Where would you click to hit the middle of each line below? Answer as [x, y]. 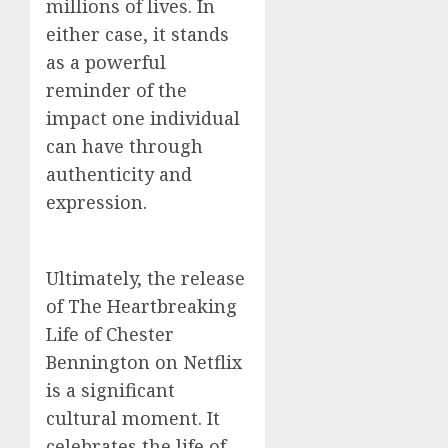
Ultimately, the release [145, 277]
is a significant [110, 389]
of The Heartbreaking [141, 305]
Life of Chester [110, 333]
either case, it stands [137, 33]
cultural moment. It [133, 417]
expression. [96, 201]
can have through [124, 145]
